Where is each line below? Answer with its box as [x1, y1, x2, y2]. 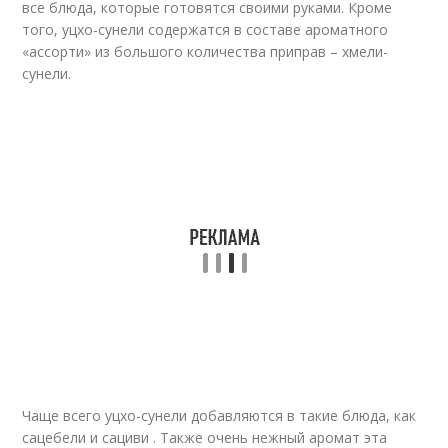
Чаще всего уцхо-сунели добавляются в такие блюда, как [22, 406, 417, 425]
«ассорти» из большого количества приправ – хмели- [22, 42, 389, 61]
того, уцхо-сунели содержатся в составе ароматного [22, 20, 389, 39]
